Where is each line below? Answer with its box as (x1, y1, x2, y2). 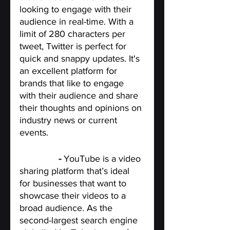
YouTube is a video (64, 153, 143, 164)
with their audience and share (20, 90, 141, 101)
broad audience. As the (20, 202, 115, 213)
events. (20, 127, 48, 138)
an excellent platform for (20, 65, 120, 76)
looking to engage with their (20, 4, 134, 14)
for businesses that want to (20, 178, 129, 188)
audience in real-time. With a (20, 16, 136, 27)
